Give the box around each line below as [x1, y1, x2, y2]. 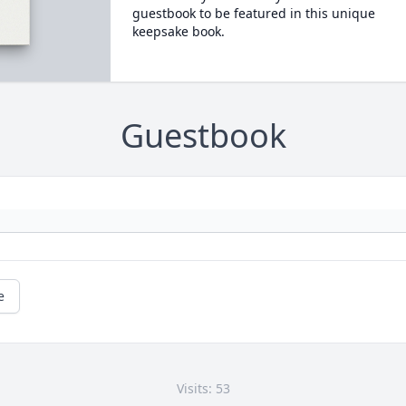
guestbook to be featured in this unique [131, 5, 375, 22]
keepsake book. [131, 23, 225, 40]
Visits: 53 [176, 380, 230, 398]
